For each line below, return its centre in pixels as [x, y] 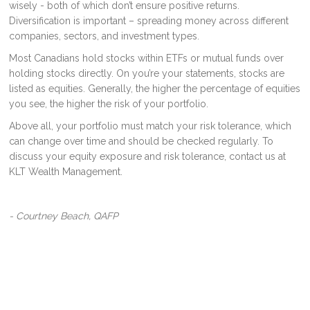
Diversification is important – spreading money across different [149, 21]
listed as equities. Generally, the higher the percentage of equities [155, 89]
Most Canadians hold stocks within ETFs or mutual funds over [147, 58]
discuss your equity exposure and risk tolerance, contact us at [148, 156]
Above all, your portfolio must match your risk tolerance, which [151, 126]
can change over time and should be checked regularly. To [142, 141]
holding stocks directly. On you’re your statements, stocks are [147, 73]
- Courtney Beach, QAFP [64, 216]
